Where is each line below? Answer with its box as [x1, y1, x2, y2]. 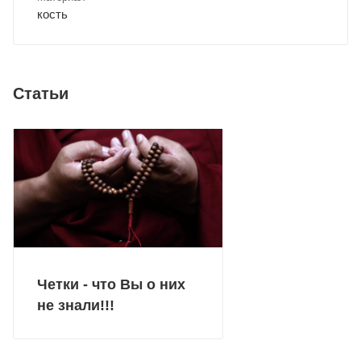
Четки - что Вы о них [37, 276, 185, 293]
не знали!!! [37, 297, 114, 313]
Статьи [13, 84, 68, 102]
